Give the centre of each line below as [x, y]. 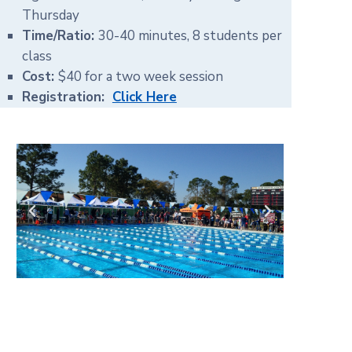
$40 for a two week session [140, 77]
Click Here [144, 97]
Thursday [50, 15]
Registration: [67, 97]
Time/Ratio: [58, 36]
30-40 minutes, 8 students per [190, 36]
